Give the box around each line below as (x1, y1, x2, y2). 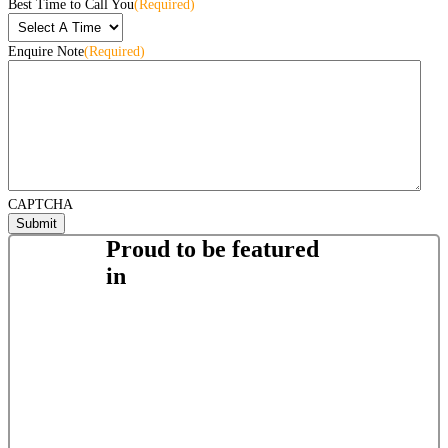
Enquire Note (8, 44, 84, 60)
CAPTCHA (8, 197, 73, 213)
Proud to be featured (106, 236, 320, 262)
